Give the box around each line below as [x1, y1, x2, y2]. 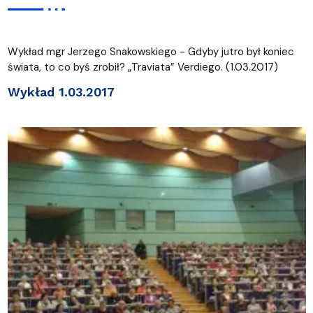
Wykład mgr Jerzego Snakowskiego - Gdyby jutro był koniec [7, 44, 294, 59]
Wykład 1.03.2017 [7, 84, 115, 99]
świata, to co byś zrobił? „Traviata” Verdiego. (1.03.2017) [7, 59, 278, 74]
